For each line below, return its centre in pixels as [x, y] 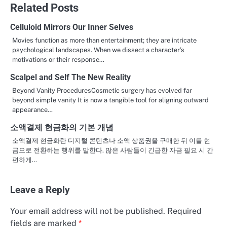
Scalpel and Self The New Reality [70, 77]
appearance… [32, 109]
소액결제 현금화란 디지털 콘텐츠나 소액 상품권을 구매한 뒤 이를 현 [111, 140]
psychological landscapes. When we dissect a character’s [98, 50]
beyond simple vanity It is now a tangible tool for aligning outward [110, 100]
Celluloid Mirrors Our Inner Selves [72, 27]
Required [184, 211]
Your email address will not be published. [88, 211]
